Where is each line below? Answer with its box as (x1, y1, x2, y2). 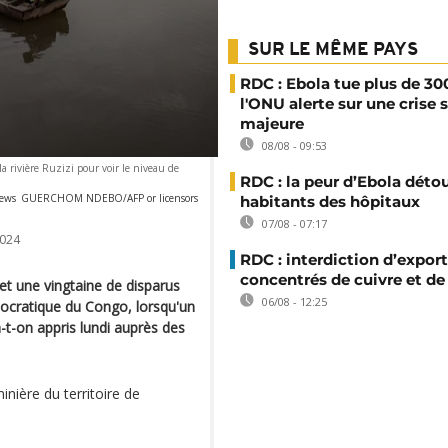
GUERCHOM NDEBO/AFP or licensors (21, 190, 198, 205)
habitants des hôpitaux (240, 192, 420, 211)
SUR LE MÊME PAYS (248, 41, 418, 60)
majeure (240, 114, 304, 133)
